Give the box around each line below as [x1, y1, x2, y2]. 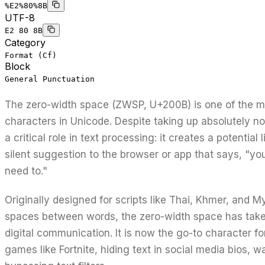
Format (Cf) [5, 50, 57, 60]
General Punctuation [5, 74, 95, 83]
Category [5, 36, 46, 49]
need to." [5, 165, 47, 177]
